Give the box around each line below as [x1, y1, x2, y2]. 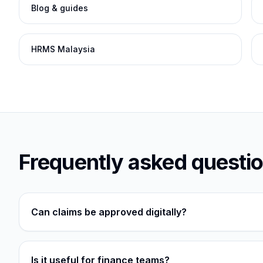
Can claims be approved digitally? [31, 206, 187, 218]
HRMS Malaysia [31, 44, 95, 54]
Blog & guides [31, 3, 88, 13]
